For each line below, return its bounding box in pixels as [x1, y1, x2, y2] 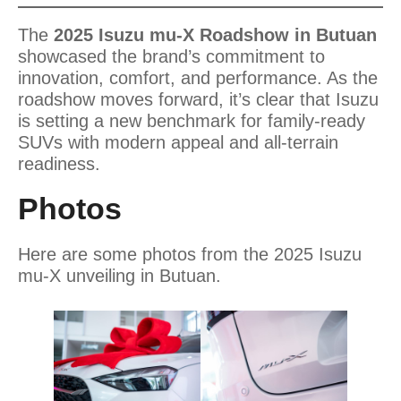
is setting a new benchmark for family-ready [18, 110, 365, 131]
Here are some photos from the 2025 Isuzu [18, 243, 362, 264]
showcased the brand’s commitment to [18, 46, 325, 66]
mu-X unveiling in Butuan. [18, 265, 221, 286]
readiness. [18, 153, 100, 174]
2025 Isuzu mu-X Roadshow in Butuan [54, 24, 377, 45]
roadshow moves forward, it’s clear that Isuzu [18, 89, 379, 109]
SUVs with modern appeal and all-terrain [18, 132, 338, 152]
